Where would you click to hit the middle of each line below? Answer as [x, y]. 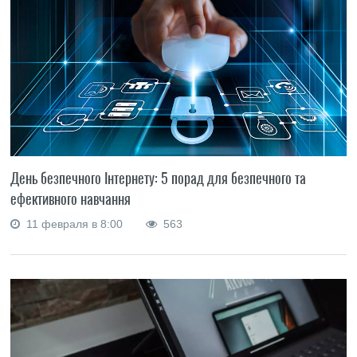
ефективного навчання [71, 198]
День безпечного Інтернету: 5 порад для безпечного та [159, 178]
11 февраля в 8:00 [73, 224]
